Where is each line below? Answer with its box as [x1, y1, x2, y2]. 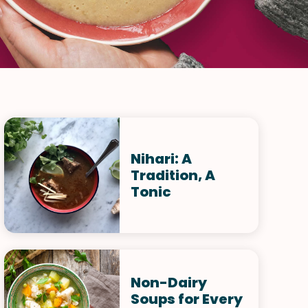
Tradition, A [131, 166, 215, 185]
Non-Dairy [131, 273, 207, 292]
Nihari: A [131, 149, 192, 168]
